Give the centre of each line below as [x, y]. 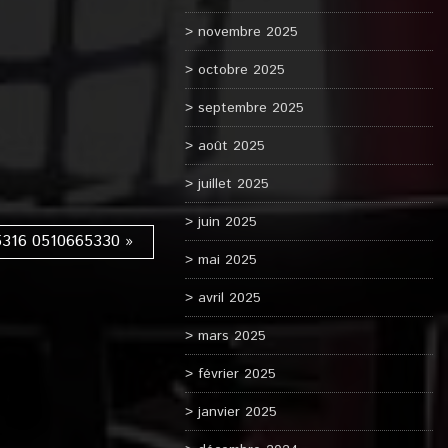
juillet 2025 [233, 184]
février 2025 [236, 374]
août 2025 [231, 146]
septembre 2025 [250, 108]
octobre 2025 [241, 70]
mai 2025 [227, 260]
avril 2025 [229, 298]
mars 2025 [231, 336]
